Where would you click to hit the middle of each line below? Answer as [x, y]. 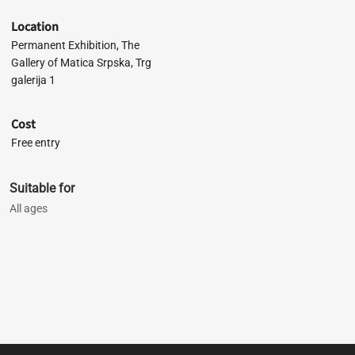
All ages [28, 208]
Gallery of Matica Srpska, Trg [81, 63]
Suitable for [42, 188]
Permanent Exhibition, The [75, 45]
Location [34, 27]
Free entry [35, 143]
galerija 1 [33, 80]
